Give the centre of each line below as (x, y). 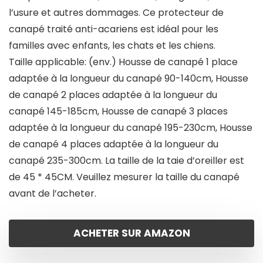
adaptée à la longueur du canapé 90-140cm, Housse (129, 79)
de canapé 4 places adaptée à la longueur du (114, 144)
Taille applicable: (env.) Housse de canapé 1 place (123, 62)
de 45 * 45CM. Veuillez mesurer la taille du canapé (124, 177)
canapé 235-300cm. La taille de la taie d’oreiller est (127, 161)
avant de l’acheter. (53, 194)
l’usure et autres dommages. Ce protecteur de (116, 13)
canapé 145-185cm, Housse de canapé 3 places (118, 112)
